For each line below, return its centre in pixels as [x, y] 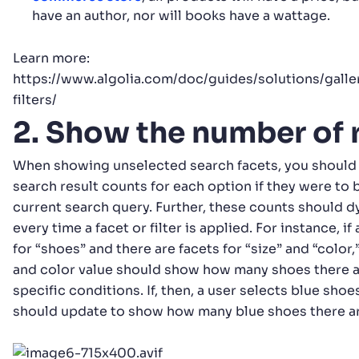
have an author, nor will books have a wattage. [184, 16]
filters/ [35, 100]
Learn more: [51, 58]
